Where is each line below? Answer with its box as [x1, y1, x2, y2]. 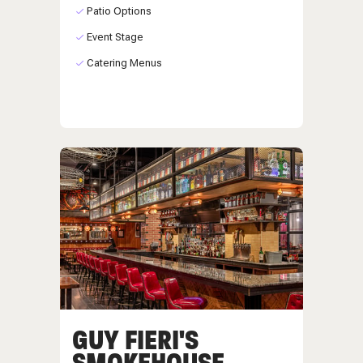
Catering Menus [86, 56, 162, 69]
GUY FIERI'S [72, 322, 199, 357]
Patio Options [86, 4, 152, 17]
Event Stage [86, 30, 143, 43]
